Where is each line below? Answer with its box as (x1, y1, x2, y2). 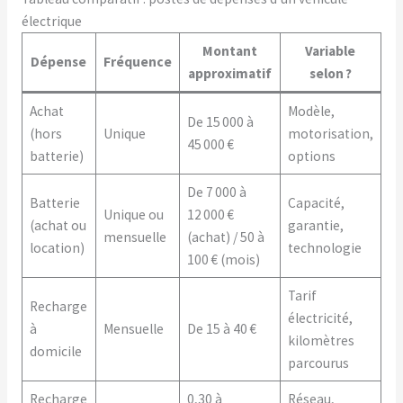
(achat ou (29, 217, 86, 234)
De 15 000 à (186, 113, 254, 130)
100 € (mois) (186, 251, 260, 268)
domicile (29, 343, 82, 360)
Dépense (31, 53, 87, 70)
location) (29, 239, 85, 256)
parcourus (287, 354, 349, 372)
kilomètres (287, 332, 354, 349)
